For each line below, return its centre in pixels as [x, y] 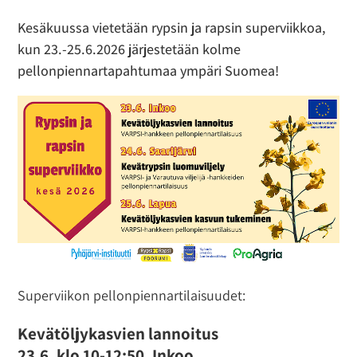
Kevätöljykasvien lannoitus [118, 333]
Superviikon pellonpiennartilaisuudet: [132, 295]
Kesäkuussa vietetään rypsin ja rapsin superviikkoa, [172, 27]
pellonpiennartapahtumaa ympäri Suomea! [149, 70]
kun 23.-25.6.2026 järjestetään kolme [129, 49]
